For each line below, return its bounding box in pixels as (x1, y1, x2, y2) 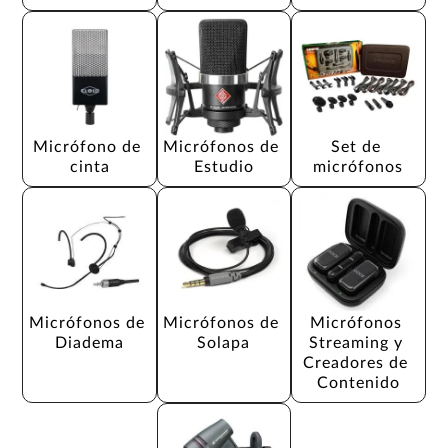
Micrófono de (33, 138, 147, 155)
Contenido (316, 374, 400, 391)
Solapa (197, 334, 251, 351)
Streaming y (308, 334, 408, 351)
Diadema (55, 334, 125, 351)
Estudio (193, 158, 254, 175)
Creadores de (303, 354, 414, 371)
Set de (330, 138, 386, 155)
